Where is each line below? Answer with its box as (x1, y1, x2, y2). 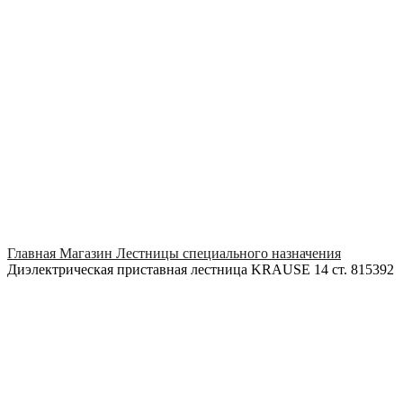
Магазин (59, 246, 116, 262)
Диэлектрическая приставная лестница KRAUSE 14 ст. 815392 (7, 262, 394, 278)
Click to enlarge (7, 229, 97, 246)
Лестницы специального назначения (116, 246, 341, 262)
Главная (7, 246, 59, 262)
